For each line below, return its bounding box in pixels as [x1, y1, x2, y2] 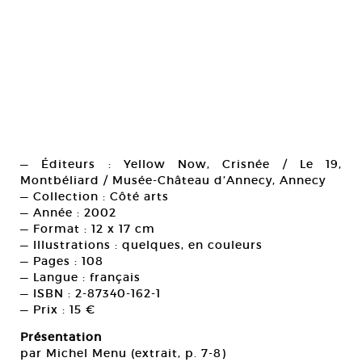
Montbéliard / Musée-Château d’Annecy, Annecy [20, 173, 326, 187]
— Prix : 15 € [20, 302, 95, 317]
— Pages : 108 [20, 254, 103, 268]
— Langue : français [20, 270, 141, 284]
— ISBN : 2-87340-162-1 [20, 286, 161, 301]
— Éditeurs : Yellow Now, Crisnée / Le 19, [20, 157, 342, 171]
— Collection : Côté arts [20, 189, 169, 204]
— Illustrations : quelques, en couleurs [20, 238, 263, 252]
